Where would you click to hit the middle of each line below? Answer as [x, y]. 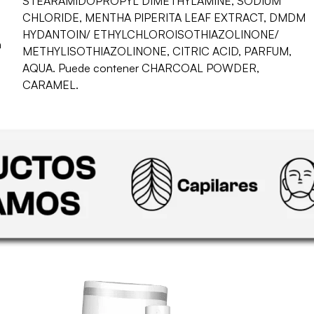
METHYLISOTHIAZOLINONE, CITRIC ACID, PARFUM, [157, 52]
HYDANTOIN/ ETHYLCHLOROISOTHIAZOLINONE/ [151, 35]
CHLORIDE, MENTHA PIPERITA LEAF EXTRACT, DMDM [164, 18]
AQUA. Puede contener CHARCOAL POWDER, [141, 68]
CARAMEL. [51, 85]
